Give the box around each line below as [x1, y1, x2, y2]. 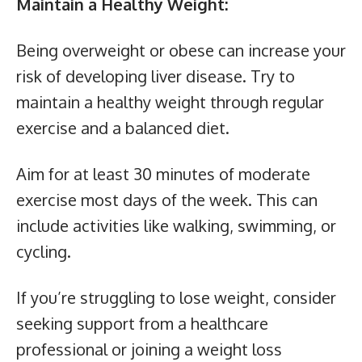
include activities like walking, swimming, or [16, 215, 336, 237]
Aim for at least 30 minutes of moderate [16, 163, 310, 185]
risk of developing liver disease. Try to [16, 65, 295, 87]
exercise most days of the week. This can [16, 189, 318, 211]
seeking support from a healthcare [16, 313, 268, 335]
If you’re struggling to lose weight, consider [16, 287, 336, 309]
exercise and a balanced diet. [16, 117, 229, 139]
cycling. [16, 241, 71, 263]
